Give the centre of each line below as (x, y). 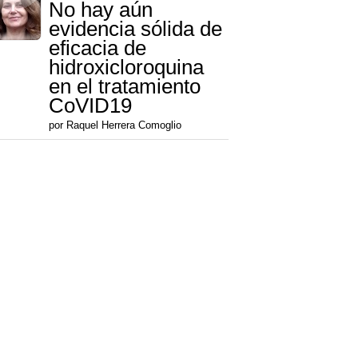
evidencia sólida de (135, 29)
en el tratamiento (125, 87)
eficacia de (97, 48)
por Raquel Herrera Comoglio (115, 125)
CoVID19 (90, 106)
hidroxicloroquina (126, 68)
